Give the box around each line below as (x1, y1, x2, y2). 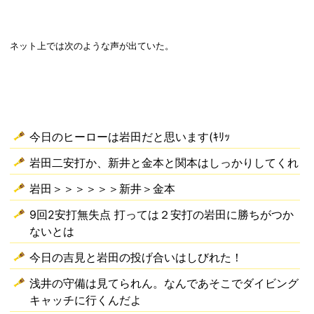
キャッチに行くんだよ (29, 293, 142, 308)
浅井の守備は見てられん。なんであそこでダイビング (29, 276, 299, 291)
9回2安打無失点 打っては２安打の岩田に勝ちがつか (29, 207, 294, 222)
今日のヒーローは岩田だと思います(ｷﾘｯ (29, 130, 231, 144)
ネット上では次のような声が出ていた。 (10, 40, 175, 52)
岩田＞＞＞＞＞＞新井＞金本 (29, 182, 176, 196)
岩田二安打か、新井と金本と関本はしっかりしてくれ (29, 156, 299, 170)
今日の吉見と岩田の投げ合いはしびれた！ (29, 250, 243, 265)
